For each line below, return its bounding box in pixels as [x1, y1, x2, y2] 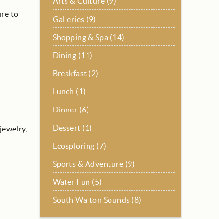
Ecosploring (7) [52, 141, 107, 150]
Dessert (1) [52, 123, 92, 132]
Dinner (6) [52, 105, 89, 114]
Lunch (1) [52, 87, 86, 96]
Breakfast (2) [52, 69, 99, 78]
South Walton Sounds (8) [52, 196, 142, 204]
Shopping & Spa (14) [52, 33, 125, 42]
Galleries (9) [52, 15, 96, 23]
